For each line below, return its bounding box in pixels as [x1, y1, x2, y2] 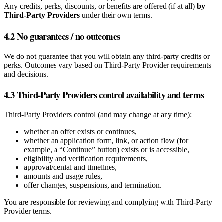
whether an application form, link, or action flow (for [24, 136, 188, 145]
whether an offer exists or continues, [24, 127, 137, 136]
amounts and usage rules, [24, 172, 102, 181]
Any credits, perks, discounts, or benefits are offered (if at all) [4, 2, 197, 11]
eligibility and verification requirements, [24, 154, 148, 163]
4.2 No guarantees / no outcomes [4, 29, 120, 43]
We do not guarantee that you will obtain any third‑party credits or [4, 52, 210, 60]
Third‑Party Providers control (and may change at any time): [4, 111, 192, 119]
